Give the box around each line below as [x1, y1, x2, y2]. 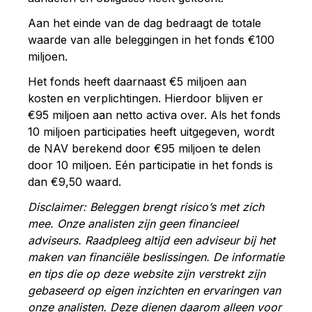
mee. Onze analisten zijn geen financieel [28, 216, 238, 231]
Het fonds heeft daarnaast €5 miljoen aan [28, 74, 247, 88]
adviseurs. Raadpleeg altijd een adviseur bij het [28, 233, 275, 247]
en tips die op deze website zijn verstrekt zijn [28, 266, 265, 281]
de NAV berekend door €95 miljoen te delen [28, 141, 260, 155]
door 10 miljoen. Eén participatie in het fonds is [28, 157, 273, 172]
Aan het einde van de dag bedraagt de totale [28, 15, 261, 30]
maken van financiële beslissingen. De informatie [28, 249, 284, 264]
